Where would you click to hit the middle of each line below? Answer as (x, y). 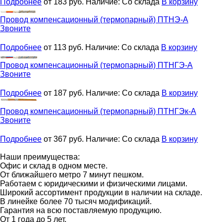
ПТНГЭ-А (175, 65)
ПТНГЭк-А (177, 111)
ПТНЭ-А (173, 19)
